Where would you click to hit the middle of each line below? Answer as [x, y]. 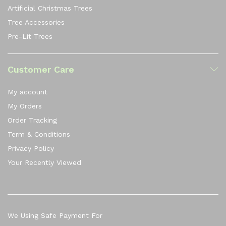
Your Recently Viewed [44, 162]
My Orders [25, 106]
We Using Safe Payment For [55, 215]
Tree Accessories [36, 22]
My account [27, 92]
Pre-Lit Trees [30, 36]
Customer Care [41, 69]
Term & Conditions [39, 134]
